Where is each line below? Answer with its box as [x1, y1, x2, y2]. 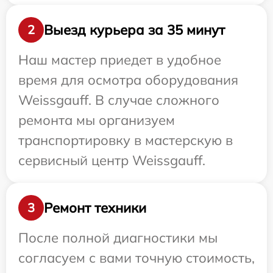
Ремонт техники [44, 199, 146, 216]
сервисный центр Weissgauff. [18, 152, 205, 169]
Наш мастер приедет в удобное [18, 51, 221, 69]
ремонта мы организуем [18, 112, 175, 129]
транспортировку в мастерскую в [18, 132, 233, 149]
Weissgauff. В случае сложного [18, 91, 219, 109]
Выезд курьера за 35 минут [44, 21, 225, 38]
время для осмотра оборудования [18, 71, 238, 89]
